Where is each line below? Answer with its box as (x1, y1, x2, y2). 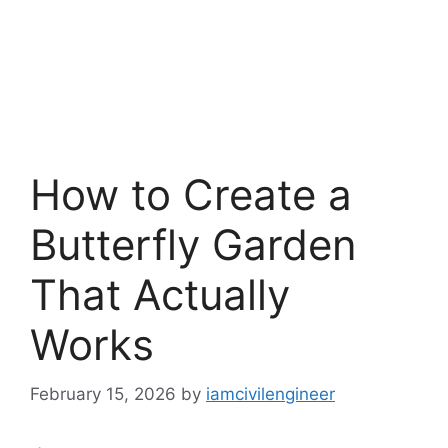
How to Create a (30, 169, 352, 220)
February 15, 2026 (30, 383, 176, 404)
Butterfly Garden (30, 219, 357, 270)
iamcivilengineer (206, 383, 335, 404)
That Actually (30, 269, 290, 320)
